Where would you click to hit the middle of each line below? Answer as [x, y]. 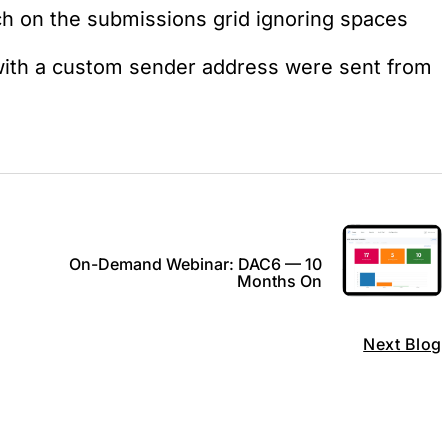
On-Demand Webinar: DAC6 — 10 [195, 263]
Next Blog [402, 344]
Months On [279, 280]
